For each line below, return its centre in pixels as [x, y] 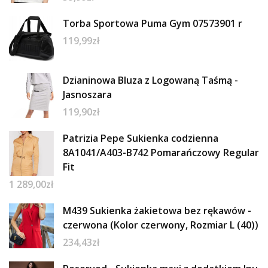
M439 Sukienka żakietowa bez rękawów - [157, 210]
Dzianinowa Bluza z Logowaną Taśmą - [150, 80]
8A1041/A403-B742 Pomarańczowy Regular [161, 152]
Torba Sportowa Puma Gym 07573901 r [153, 23]
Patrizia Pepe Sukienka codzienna [141, 138]
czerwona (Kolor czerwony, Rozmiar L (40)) [161, 225]
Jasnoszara [87, 94]
